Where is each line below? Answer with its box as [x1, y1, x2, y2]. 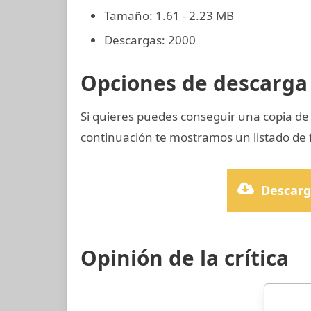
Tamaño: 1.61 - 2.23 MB [104, 8, 234, 24]
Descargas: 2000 [104, 31, 196, 48]
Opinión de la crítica [81, 243, 289, 272]
